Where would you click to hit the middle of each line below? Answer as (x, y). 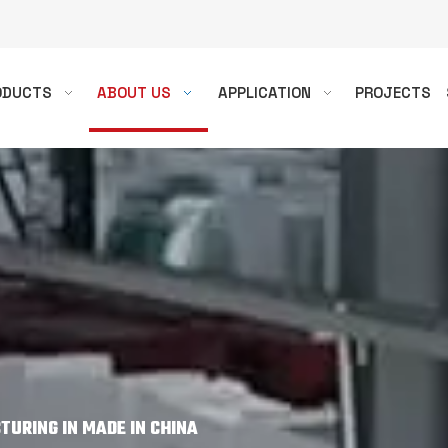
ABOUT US (134, 92)
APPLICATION (264, 92)
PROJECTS (393, 92)
